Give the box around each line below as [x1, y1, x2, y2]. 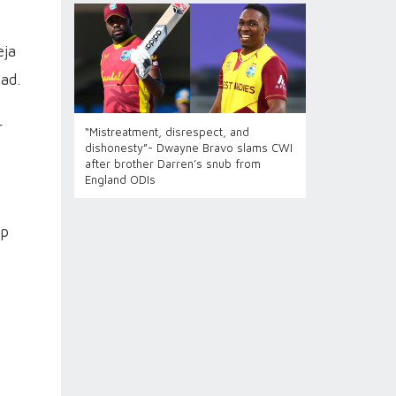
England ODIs [84, 172, 156, 187]
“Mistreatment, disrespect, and [84, 125, 249, 139]
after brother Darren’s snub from [84, 156, 261, 171]
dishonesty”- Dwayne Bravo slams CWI [84, 141, 293, 155]
